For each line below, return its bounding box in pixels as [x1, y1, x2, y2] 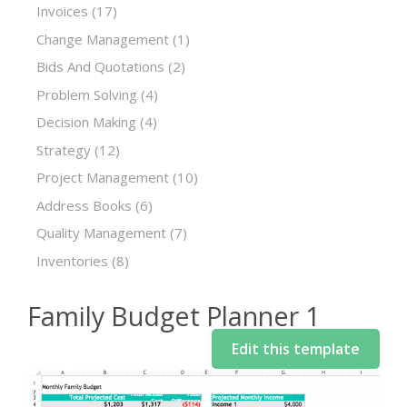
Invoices [36, 2, 88, 20]
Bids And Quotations [36, 57, 164, 75]
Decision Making [36, 113, 136, 131]
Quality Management [36, 223, 166, 242]
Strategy [36, 140, 91, 159]
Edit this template [232, 339, 360, 359]
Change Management [36, 29, 169, 48]
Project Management [36, 168, 169, 186]
